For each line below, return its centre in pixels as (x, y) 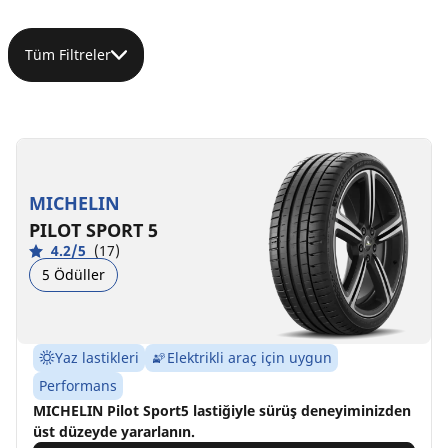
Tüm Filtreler (68, 54)
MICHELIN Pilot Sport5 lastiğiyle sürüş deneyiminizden (222, 410)
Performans (78, 385)
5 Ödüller (73, 275)
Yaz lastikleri (97, 357)
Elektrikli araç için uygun (249, 357)
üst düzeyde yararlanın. (114, 431)
